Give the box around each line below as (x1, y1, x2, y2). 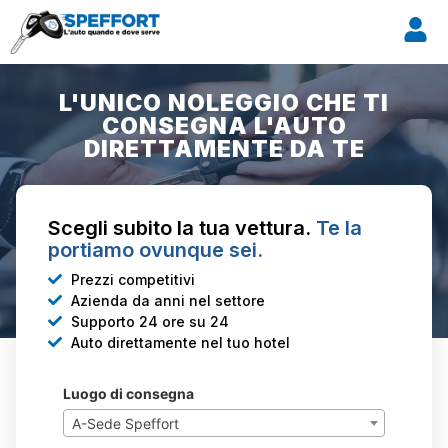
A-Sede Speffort (72, 414, 179, 432)
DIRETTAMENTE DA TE (83, 135, 365, 164)
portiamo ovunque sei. (48, 238, 263, 263)
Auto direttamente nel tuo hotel (70, 333, 290, 351)
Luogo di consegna (63, 384, 194, 402)
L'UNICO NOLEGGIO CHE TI (59, 89, 389, 118)
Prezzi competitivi (70, 270, 195, 288)
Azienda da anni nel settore (70, 291, 265, 309)
